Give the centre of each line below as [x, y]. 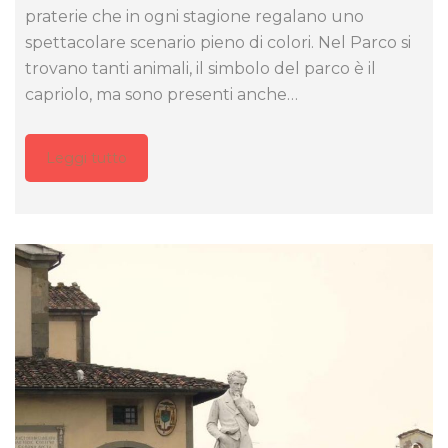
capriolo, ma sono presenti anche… [161, 94]
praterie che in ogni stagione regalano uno [194, 16]
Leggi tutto [86, 157]
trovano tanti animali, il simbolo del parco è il [200, 68]
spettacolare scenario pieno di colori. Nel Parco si [218, 42]
